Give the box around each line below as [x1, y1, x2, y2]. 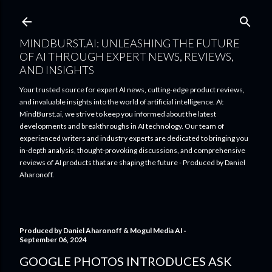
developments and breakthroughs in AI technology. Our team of [19, 121, 224, 131]
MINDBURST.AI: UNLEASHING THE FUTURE [19, 36, 240, 50]
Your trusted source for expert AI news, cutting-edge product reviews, [19, 85, 245, 94]
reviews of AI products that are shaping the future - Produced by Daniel [19, 158, 245, 167]
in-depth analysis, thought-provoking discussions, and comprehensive [19, 146, 245, 155]
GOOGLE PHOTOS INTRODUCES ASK [19, 254, 232, 268]
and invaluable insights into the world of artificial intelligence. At [19, 97, 223, 106]
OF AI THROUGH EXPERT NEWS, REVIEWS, [19, 50, 234, 63]
